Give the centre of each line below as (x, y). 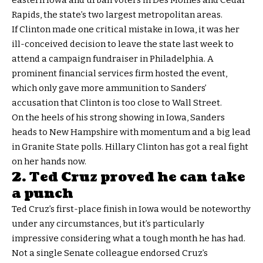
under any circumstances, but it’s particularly (108, 224)
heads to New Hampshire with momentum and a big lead (131, 132)
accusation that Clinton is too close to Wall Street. (117, 103)
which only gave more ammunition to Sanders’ (109, 88)
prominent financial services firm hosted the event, (119, 74)
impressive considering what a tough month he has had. (129, 239)
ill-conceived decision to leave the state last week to (123, 44)
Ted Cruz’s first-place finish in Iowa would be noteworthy (131, 209)
